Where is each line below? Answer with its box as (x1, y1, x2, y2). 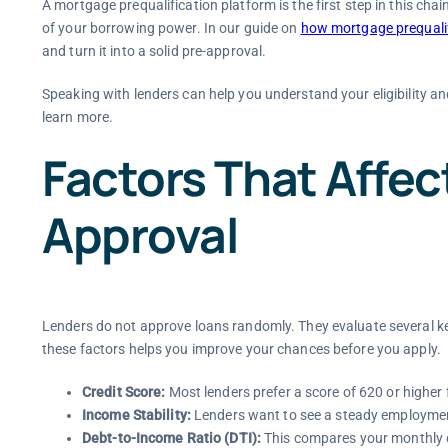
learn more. (41, 108, 114, 125)
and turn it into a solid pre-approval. (41, 42, 267, 59)
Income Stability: (81, 407, 191, 424)
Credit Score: (81, 384, 166, 401)
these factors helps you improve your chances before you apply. (41, 341, 441, 358)
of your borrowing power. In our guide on (41, 19, 301, 36)
